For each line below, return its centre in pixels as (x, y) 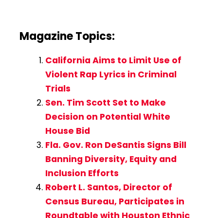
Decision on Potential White (108, 117)
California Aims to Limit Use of (113, 61)
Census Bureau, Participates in (115, 202)
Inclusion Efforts (82, 173)
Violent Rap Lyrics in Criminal (111, 75)
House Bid (67, 131)
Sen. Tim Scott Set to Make (105, 103)
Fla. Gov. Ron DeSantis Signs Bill (116, 145)
